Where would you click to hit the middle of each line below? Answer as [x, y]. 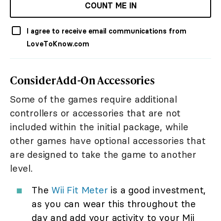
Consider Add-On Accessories [82, 80]
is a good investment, [157, 190]
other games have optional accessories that [108, 140]
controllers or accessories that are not [95, 113]
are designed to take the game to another [103, 154]
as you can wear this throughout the [114, 203]
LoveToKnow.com [58, 44]
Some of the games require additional [93, 99]
